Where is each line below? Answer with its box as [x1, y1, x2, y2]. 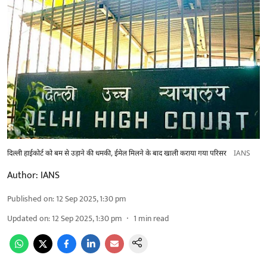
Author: [7, 167, 38, 184]
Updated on [7, 211, 48, 225]
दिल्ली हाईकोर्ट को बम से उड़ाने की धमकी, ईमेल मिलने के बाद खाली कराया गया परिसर [7, 148, 226, 159]
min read [138, 211, 169, 225]
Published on [7, 191, 52, 206]
